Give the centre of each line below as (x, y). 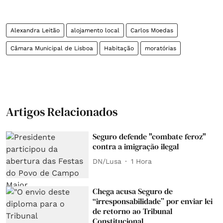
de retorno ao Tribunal (133, 211)
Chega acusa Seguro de (133, 191)
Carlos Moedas (152, 31)
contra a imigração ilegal (136, 147)
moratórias (161, 49)
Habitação (119, 49)
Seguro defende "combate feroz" (150, 137)
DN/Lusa (107, 161)
